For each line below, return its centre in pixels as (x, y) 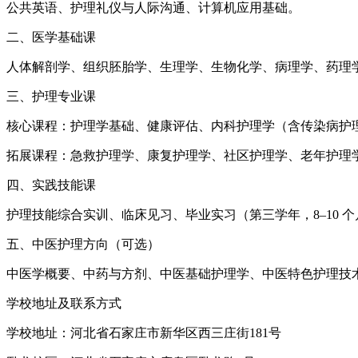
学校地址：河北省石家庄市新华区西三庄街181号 (144, 332)
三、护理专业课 (51, 96)
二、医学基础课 (51, 37)
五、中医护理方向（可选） (83, 244)
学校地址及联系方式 (64, 303)
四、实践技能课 (51, 185)
